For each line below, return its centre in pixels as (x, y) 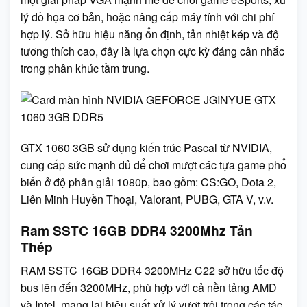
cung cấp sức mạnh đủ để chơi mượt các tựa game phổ (153, 165)
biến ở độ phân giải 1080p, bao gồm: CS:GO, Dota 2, (148, 182)
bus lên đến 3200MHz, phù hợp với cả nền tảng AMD (149, 287)
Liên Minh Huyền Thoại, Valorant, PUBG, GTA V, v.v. (147, 199)
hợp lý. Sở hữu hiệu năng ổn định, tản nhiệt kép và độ (150, 34)
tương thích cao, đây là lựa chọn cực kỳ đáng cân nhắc (152, 51)
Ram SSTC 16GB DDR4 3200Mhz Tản (137, 231)
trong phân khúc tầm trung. (85, 68)
